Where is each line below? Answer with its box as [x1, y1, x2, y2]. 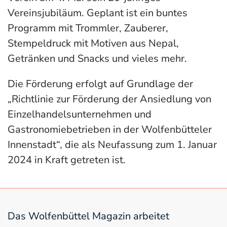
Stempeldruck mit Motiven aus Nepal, [8, 36, 179, 51]
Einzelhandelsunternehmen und [8, 107, 152, 122]
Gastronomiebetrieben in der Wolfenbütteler [8, 123, 212, 137]
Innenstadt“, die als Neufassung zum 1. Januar [8, 138, 217, 152]
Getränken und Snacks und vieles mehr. [8, 52, 187, 66]
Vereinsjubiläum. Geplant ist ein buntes [8, 6, 187, 20]
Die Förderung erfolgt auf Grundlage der [8, 77, 193, 91]
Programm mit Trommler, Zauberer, [8, 21, 168, 35]
